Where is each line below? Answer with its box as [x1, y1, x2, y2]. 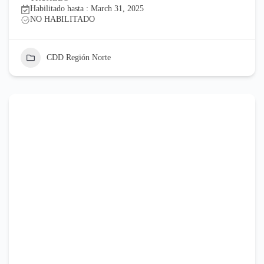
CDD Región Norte [46, 52, 111, 62]
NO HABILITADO [29, 14, 95, 24]
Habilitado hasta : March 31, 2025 [29, 4, 144, 13]
